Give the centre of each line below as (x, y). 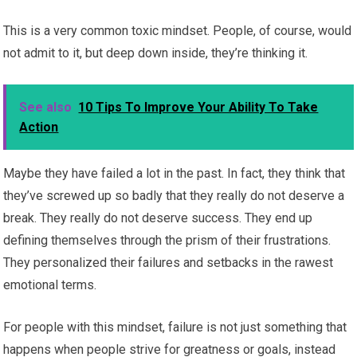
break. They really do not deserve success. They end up (158, 218)
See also (46, 108)
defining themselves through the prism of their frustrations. (167, 241)
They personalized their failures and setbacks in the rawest (169, 263)
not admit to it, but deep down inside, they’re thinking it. (156, 53)
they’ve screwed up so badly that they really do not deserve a (174, 196)
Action (39, 127)
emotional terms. (50, 285)
